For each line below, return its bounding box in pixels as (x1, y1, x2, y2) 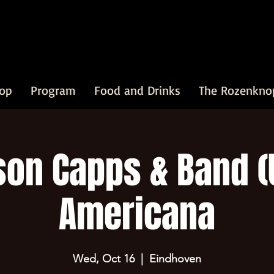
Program (31, 83, 76, 98)
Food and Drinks (94, 83, 180, 98)
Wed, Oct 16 (73, 252, 135, 265)
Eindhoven (149, 252, 201, 265)
